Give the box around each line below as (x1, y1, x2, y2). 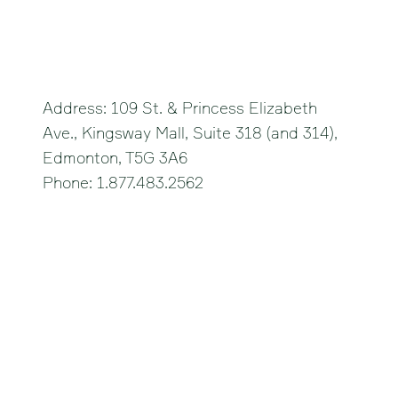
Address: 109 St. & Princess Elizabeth (43, 98, 317, 117)
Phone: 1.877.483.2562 (43, 172, 203, 192)
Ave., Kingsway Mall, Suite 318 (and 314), (43, 123, 338, 142)
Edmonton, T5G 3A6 (43, 147, 187, 167)
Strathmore (43, 327, 171, 358)
